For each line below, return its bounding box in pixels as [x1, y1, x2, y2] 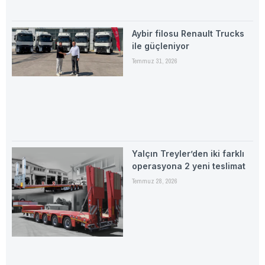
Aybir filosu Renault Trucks [131, 28, 244, 39]
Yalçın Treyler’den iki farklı [131, 148, 244, 159]
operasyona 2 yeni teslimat [131, 160, 245, 171]
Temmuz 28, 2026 [131, 176, 177, 185]
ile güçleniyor [131, 41, 189, 51]
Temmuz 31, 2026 [131, 57, 177, 66]
